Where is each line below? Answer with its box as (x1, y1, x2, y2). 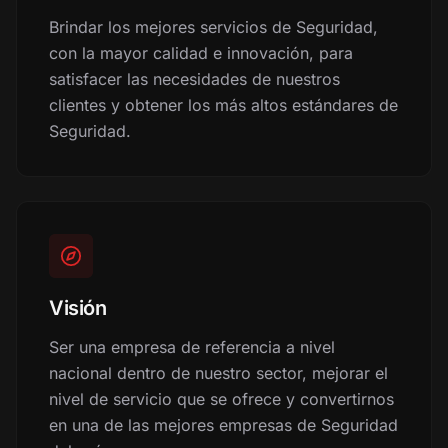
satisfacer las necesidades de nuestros (49, 69, 340, 89)
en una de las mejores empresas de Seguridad (49, 415, 398, 435)
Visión (49, 296, 106, 320)
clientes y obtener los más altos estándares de (49, 95, 398, 115)
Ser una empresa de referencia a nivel (49, 337, 335, 357)
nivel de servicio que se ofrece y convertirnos (49, 389, 394, 409)
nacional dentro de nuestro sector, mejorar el (49, 363, 388, 383)
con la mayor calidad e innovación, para (49, 43, 353, 63)
